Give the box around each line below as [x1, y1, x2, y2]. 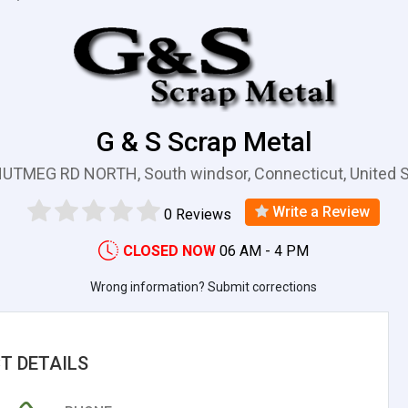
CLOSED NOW [123, 241, 217, 260]
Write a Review [269, 202, 371, 220]
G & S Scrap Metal [95, 126, 312, 158]
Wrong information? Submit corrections [90, 279, 318, 294]
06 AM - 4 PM [219, 241, 310, 260]
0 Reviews [164, 205, 232, 223]
